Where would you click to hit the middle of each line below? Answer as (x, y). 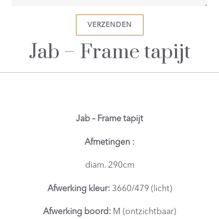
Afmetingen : (109, 142)
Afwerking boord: (77, 212)
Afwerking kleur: (79, 189)
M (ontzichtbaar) (143, 212)
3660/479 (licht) (142, 189)
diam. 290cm (109, 166)
